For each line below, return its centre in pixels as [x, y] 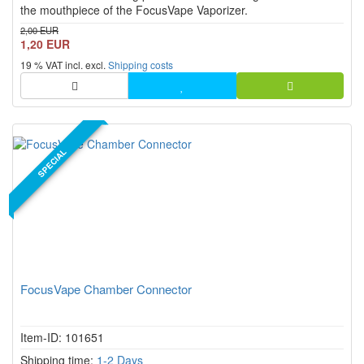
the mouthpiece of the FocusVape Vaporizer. [134, 10]
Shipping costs [141, 65]
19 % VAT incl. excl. [64, 65]
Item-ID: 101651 [62, 337]
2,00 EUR [39, 30]
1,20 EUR [45, 44]
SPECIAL [52, 163]
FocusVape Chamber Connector [106, 289]
